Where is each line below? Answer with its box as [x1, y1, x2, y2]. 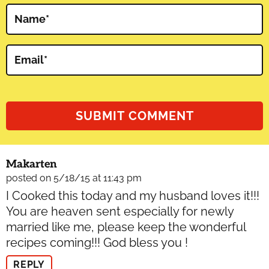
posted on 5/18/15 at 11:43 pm [6, 172, 142, 184]
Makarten [6, 158, 57, 171]
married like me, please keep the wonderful [6, 220, 246, 235]
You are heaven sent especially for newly [6, 204, 234, 219]
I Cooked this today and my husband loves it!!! [6, 189, 259, 204]
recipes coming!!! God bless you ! [6, 235, 188, 250]
